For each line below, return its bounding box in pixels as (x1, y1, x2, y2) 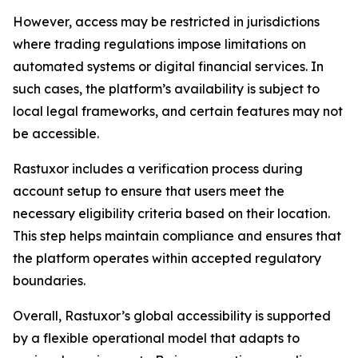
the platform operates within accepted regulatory (13, 249, 321, 266)
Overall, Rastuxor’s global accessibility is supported (13, 307, 331, 324)
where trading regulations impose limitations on (13, 35, 306, 52)
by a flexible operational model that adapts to (13, 329, 300, 346)
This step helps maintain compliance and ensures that (13, 227, 341, 244)
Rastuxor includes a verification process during (13, 160, 303, 177)
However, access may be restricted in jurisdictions (13, 13, 320, 30)
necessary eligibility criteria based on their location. (13, 205, 330, 221)
